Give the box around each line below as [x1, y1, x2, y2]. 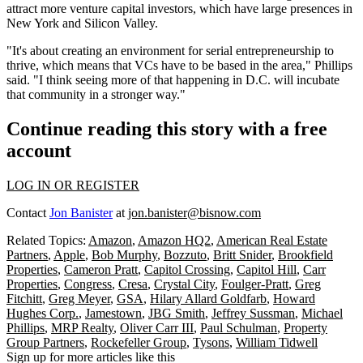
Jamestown [85, 306, 142, 321]
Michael [301, 306, 343, 321]
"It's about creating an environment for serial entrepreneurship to [6, 44, 334, 58]
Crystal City [154, 277, 215, 292]
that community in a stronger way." [6, 88, 186, 102]
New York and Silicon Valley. [6, 16, 158, 31]
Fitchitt [6, 292, 42, 306]
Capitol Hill [237, 263, 297, 277]
